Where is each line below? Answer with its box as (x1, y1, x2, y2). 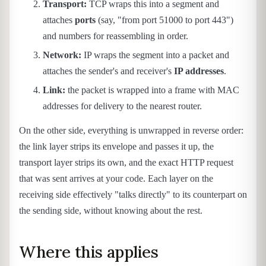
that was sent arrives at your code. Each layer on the (19, 173, 213, 183)
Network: (43, 49, 81, 60)
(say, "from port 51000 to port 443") (96, 15, 233, 26)
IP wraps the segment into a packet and (81, 49, 229, 60)
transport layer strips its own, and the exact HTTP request (19, 157, 233, 167)
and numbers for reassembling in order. (43, 31, 188, 42)
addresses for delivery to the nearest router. (43, 100, 202, 111)
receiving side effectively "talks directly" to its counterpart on (19, 189, 247, 199)
